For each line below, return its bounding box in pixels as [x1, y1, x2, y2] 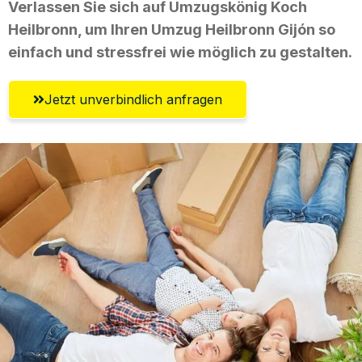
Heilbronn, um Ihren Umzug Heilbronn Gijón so [8, 20, 335, 38]
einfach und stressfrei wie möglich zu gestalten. [8, 43, 352, 61]
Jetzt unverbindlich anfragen [44, 90, 222, 107]
